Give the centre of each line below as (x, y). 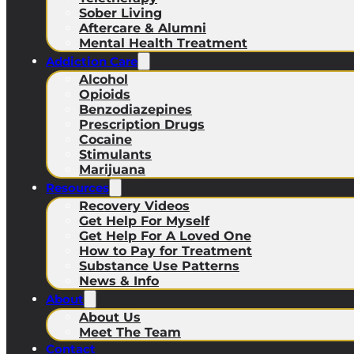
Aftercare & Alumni (143, 28)
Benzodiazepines (136, 109)
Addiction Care (92, 61)
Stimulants (115, 154)
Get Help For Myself (144, 221)
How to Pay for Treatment (166, 251)
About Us (110, 317)
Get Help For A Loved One (165, 236)
